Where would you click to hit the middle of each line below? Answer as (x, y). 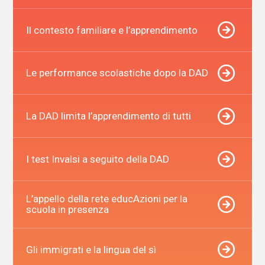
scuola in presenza (67, 210)
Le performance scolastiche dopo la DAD (117, 73)
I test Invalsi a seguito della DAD (97, 159)
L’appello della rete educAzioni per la (106, 199)
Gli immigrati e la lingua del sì (91, 249)
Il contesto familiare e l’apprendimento (112, 30)
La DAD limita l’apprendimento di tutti (108, 116)
